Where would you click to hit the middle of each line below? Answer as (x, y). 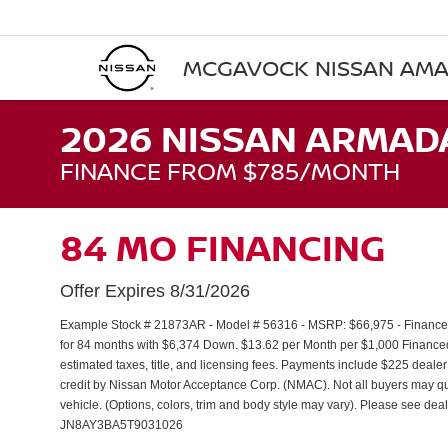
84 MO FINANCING (222, 247)
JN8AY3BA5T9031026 (121, 425)
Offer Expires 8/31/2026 (155, 291)
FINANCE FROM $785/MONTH (230, 170)
